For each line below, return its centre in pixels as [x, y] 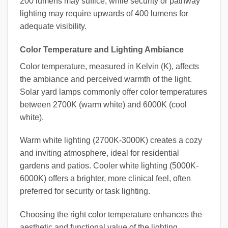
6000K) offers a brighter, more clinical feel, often [105, 179]
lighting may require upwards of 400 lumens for [104, 13]
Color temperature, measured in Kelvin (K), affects [109, 66]
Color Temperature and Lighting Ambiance [102, 49]
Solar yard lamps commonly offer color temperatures [113, 92]
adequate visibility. [53, 26]
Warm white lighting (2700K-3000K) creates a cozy [111, 140]
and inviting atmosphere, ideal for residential [99, 153]
